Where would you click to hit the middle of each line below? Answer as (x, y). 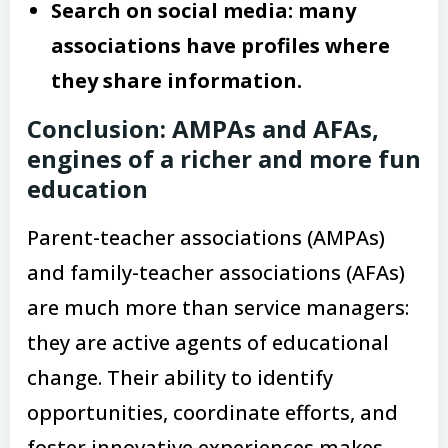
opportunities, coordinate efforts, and (212, 412)
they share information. (176, 80)
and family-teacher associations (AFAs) (216, 272)
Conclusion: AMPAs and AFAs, (203, 128)
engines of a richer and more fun (224, 158)
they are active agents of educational (208, 342)
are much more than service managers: (218, 307)
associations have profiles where (220, 45)
